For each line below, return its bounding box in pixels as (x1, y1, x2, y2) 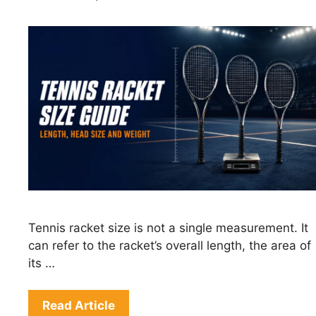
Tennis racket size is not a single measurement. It (28, 220, 308, 235)
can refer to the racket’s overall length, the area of (28, 238, 311, 253)
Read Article (42, 298, 115, 313)
